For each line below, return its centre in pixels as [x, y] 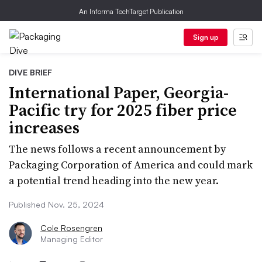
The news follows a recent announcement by [117, 149]
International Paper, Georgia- [119, 92]
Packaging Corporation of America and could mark [131, 165]
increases [44, 127]
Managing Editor [72, 239]
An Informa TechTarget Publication [131, 11]
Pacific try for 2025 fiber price [123, 110]
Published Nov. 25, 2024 [56, 204]
